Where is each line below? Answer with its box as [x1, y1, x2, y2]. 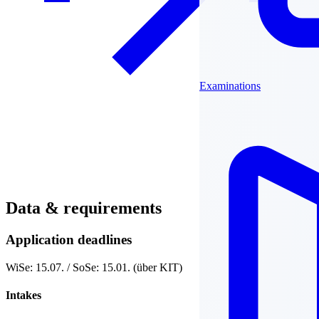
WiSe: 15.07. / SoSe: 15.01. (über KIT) [6, 261, 182, 273]
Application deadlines [6, 232, 132, 247]
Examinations [199, 80, 261, 92]
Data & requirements [6, 199, 162, 218]
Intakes [6, 288, 41, 301]
